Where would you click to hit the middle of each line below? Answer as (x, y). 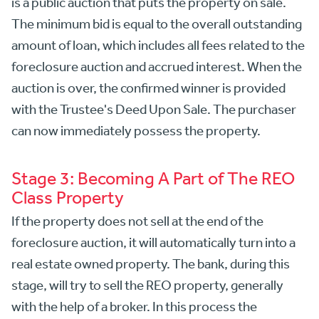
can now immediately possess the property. (136, 131)
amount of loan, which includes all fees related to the (158, 45)
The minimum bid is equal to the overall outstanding (157, 24)
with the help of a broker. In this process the (134, 307)
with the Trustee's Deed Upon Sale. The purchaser (154, 109)
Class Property (68, 197)
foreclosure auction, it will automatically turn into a (153, 242)
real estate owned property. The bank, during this (151, 264)
